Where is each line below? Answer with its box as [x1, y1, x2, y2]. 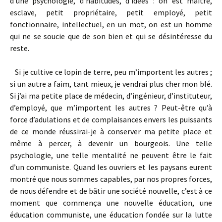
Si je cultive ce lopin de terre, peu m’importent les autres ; [10, 67, 212, 77]
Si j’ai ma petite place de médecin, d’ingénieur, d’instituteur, [10, 91, 212, 101]
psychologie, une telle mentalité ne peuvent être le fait [10, 150, 212, 160]
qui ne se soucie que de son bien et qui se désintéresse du [10, 31, 212, 41]
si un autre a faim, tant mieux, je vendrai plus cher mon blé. [10, 79, 212, 89]
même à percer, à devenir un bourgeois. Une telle [10, 138, 212, 148]
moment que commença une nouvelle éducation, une [10, 198, 212, 208]
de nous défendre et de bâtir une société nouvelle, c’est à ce [10, 186, 212, 196]
